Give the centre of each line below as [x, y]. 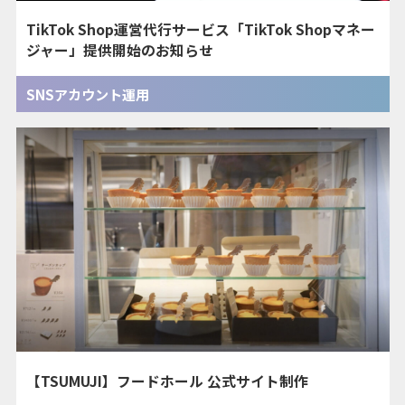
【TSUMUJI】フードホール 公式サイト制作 [168, 381]
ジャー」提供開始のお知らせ [120, 50]
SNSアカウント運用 [88, 94]
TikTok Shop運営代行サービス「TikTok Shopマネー [201, 29]
